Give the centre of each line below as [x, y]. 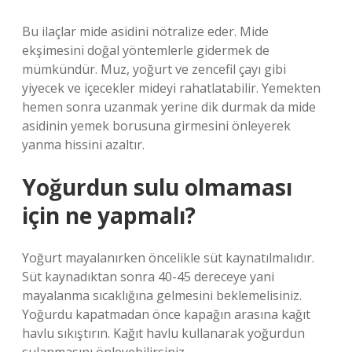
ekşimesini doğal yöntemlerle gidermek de [146, 50]
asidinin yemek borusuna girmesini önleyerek [156, 126]
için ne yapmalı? [109, 215]
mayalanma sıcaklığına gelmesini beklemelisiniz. [162, 295]
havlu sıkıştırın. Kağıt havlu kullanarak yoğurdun [163, 333]
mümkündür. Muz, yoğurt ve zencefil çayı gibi [154, 69]
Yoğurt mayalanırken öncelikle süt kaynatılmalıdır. [168, 258]
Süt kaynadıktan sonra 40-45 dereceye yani [148, 277]
